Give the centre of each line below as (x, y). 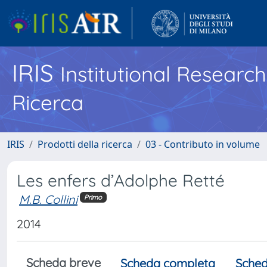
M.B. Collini (48, 199)
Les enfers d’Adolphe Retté (121, 180)
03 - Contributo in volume (203, 144)
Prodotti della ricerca (85, 144)
